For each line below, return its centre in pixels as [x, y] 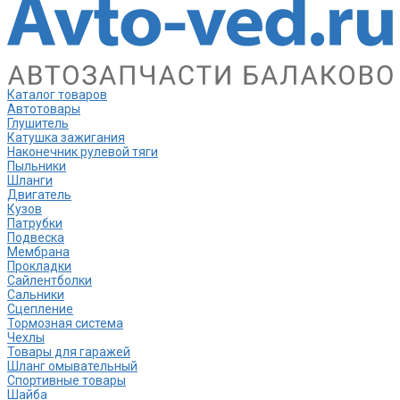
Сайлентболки [50, 280]
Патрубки [35, 223]
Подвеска [36, 237]
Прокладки [39, 266]
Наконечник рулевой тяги [83, 151]
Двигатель [39, 194]
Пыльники [37, 166]
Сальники [36, 294]
